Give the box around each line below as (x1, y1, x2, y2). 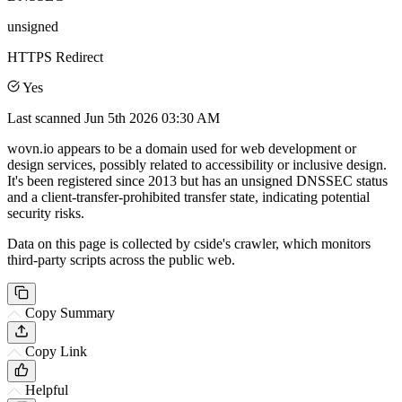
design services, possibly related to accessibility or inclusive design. (7, 156, 387, 172)
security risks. (7, 205, 84, 221)
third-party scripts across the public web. (7, 251, 235, 267)
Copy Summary (25, 304, 115, 320)
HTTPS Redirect (7, 48, 103, 65)
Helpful (25, 381, 68, 398)
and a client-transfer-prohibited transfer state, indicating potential (7, 188, 370, 205)
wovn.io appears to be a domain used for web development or (7, 140, 356, 156)
